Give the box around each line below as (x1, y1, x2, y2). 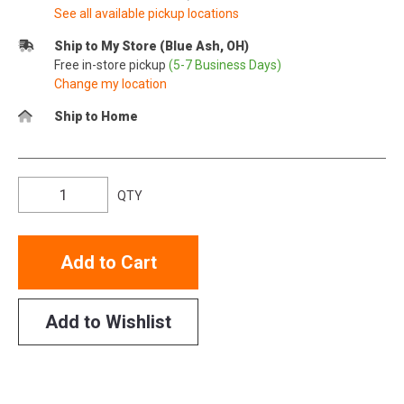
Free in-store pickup (54, 57, 169, 72)
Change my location (54, 76, 167, 91)
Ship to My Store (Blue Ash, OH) (54, 38, 249, 53)
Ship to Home (54, 108, 138, 124)
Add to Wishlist (45, 310, 171, 333)
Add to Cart (60, 251, 157, 273)
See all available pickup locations (54, 5, 239, 21)
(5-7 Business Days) (169, 57, 281, 72)
